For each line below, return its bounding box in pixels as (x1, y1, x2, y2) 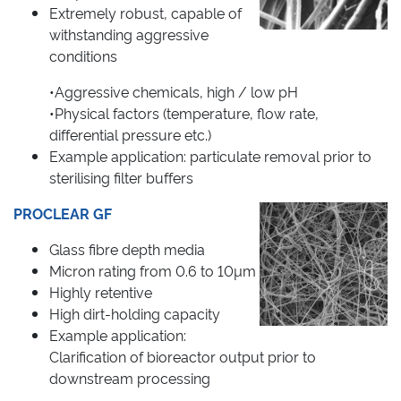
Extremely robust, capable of (49, 2, 242, 22)
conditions (49, 45, 117, 65)
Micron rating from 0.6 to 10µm (49, 260, 256, 280)
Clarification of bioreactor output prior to (49, 346, 316, 366)
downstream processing (49, 367, 210, 388)
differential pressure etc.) (49, 124, 211, 144)
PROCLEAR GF (13, 202, 112, 223)
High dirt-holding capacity (49, 303, 220, 323)
